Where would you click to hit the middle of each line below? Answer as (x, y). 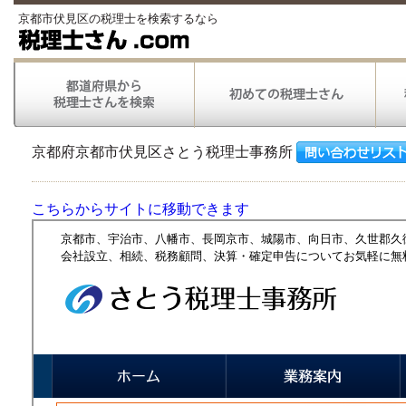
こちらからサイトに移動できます (140, 209)
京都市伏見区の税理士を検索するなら (118, 19)
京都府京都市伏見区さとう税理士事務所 (164, 151)
